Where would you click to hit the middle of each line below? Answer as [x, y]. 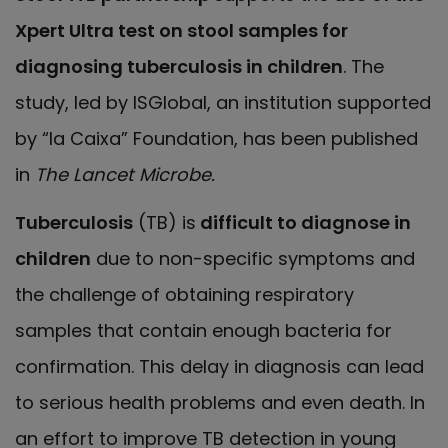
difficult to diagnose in [303, 223]
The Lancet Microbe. [125, 174]
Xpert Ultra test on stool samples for [181, 30]
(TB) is [164, 223]
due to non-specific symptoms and [253, 259]
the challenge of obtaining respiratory [184, 295]
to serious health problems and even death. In [220, 403]
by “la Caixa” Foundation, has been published [216, 138]
